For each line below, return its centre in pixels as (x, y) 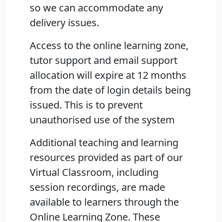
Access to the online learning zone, (109, 46)
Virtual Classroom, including (94, 172)
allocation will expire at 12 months (108, 75)
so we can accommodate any (96, 8)
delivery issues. (64, 23)
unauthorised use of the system (102, 120)
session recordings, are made (97, 187)
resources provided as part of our (106, 158)
